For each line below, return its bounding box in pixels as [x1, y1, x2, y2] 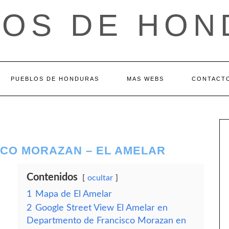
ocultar [87, 174, 113, 182]
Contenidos [27, 172, 78, 182]
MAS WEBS [127, 76, 164, 82]
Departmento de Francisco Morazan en [27, 216, 186, 225]
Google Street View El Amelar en [35, 203, 168, 212]
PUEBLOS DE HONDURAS [11, 76, 99, 82]
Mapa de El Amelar [35, 190, 112, 198]
